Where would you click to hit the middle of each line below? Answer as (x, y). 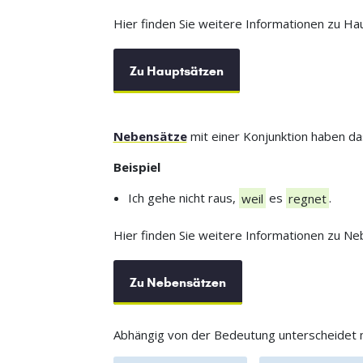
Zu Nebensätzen (177, 283)
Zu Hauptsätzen (176, 71)
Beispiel (137, 167)
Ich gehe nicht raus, (184, 198)
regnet (307, 198)
